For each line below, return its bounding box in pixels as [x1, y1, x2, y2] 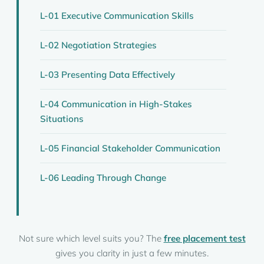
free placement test [163, 233, 246, 244]
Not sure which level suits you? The [18, 233, 164, 244]
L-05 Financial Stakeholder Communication [40, 143, 220, 154]
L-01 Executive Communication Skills [40, 10, 194, 21]
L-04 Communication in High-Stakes [40, 98, 192, 110]
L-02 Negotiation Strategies [40, 39, 157, 51]
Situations [40, 113, 84, 124]
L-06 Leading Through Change [40, 172, 166, 183]
